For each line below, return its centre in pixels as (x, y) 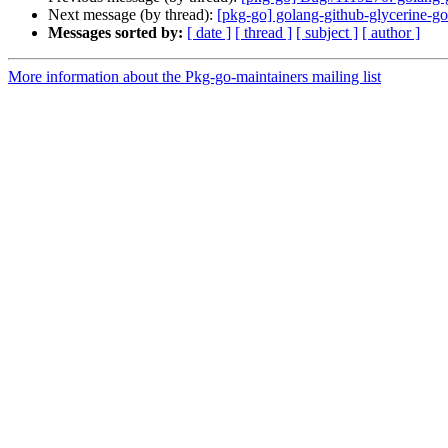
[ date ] (209, 33)
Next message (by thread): (132, 15)
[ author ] (391, 33)
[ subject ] (327, 33)
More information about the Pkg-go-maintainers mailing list (194, 77)
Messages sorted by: (115, 33)
